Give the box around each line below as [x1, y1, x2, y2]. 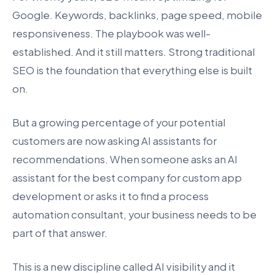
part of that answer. [12, 226, 107, 239]
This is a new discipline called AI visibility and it [12, 260, 235, 273]
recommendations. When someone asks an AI [12, 152, 238, 166]
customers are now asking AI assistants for [12, 134, 217, 147]
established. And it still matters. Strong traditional [12, 45, 255, 58]
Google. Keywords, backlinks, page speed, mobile [12, 8, 262, 21]
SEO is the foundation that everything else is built [12, 63, 252, 77]
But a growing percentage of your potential [12, 115, 225, 129]
